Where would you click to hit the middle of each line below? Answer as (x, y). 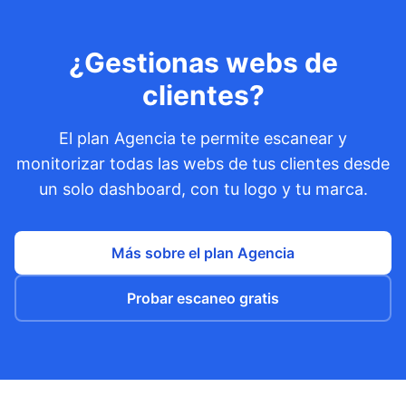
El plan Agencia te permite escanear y (203, 138)
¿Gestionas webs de (203, 63)
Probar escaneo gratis (203, 298)
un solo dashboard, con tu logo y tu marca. (203, 189)
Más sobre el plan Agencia (203, 253)
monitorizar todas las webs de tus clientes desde (203, 164)
